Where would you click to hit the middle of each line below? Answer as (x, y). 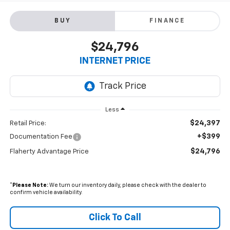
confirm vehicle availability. (46, 193)
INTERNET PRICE (115, 61)
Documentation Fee (41, 137)
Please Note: (30, 186)
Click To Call (115, 218)
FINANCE (167, 21)
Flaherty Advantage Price (49, 152)
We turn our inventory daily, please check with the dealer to (127, 186)
